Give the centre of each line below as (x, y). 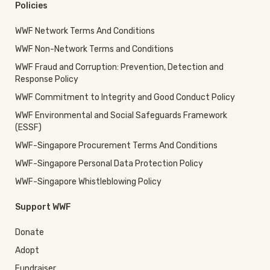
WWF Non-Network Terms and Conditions (94, 49)
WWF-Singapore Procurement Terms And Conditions (116, 146)
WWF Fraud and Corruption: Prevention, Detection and (119, 67)
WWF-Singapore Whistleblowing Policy (88, 182)
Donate (30, 233)
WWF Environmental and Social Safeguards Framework (121, 116)
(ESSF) (28, 128)
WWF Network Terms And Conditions (85, 31)
